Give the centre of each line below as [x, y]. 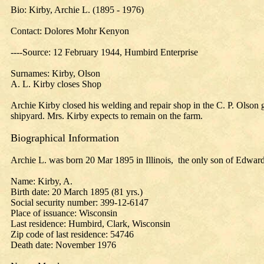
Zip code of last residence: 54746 [72, 234]
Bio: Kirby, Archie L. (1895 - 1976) [77, 10]
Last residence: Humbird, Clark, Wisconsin [90, 224]
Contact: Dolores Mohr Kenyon [70, 31]
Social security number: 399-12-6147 [80, 202]
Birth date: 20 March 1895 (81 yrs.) [77, 192]
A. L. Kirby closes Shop [56, 84]
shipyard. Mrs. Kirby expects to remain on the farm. [107, 116]
